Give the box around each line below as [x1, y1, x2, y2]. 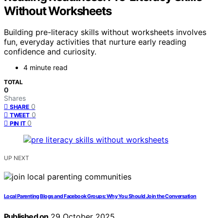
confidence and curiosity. [4, 47, 96, 57]
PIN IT [10, 120, 26, 127]
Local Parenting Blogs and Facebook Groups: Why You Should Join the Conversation [4, 193, 197, 200]
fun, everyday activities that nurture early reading [4, 37, 186, 47]
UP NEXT [4, 154, 29, 162]
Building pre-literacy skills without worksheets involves [4, 27, 206, 37]
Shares [4, 94, 26, 103]
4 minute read [23, 63, 68, 72]
